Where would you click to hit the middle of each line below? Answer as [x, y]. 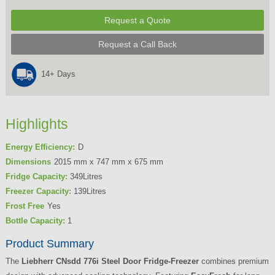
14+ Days [58, 74]
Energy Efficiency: [40, 147]
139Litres [88, 191]
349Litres [85, 176]
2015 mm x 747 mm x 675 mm [108, 161]
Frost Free [25, 206]
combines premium [234, 261]
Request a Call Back [138, 44]
